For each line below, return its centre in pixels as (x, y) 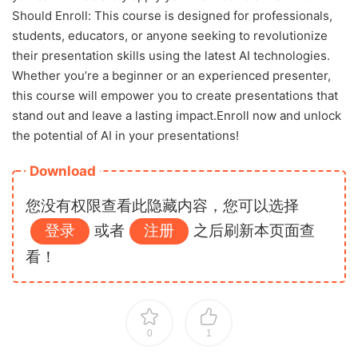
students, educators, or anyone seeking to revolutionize (170, 35)
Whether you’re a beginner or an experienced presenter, (171, 75)
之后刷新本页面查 (254, 230)
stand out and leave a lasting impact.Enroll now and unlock (177, 115)
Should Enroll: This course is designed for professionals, (172, 15)
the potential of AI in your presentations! (125, 135)
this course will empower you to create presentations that (175, 95)
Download (63, 171)
